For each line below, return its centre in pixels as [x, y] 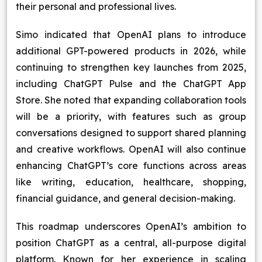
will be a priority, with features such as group [131, 116]
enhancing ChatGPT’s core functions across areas [131, 166]
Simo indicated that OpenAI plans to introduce [131, 35]
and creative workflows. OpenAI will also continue [131, 149]
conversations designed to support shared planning [131, 133]
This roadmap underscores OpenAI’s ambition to [131, 226]
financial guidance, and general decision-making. [125, 198]
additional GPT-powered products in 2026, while [131, 51]
